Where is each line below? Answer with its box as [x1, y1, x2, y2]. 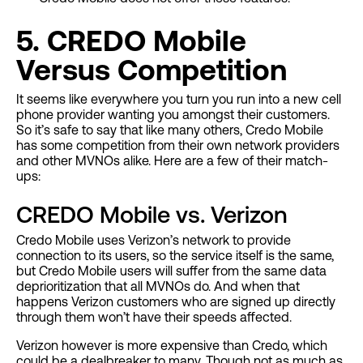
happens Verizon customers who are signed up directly [16, 294, 335, 310]
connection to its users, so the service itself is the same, [16, 248, 334, 263]
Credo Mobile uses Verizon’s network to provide [16, 233, 291, 248]
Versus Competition [16, 53, 287, 88]
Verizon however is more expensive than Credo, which [16, 338, 327, 353]
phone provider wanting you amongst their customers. [16, 107, 330, 122]
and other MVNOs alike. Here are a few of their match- [16, 153, 328, 169]
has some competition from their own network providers [16, 138, 340, 153]
